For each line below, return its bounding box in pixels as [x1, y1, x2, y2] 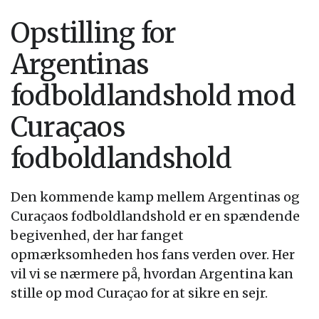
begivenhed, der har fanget [11, 227, 184, 244]
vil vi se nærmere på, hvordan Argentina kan [11, 266, 293, 282]
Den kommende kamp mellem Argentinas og [11, 189, 300, 205]
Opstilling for [11, 16, 177, 50]
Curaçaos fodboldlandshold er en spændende [11, 208, 300, 224]
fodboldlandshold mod [11, 79, 296, 113]
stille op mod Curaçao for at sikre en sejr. [11, 285, 268, 301]
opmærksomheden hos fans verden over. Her [11, 246, 295, 263]
